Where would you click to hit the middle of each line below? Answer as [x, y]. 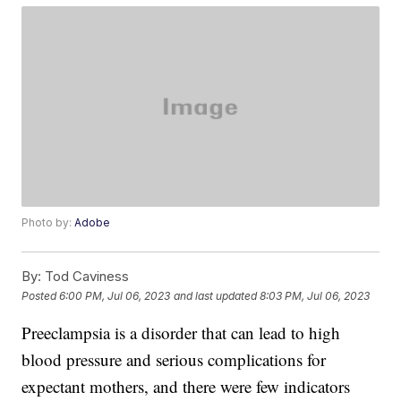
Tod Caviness [85, 277]
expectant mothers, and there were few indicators [186, 387]
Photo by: [48, 223]
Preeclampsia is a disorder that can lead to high [181, 333]
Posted [41, 295]
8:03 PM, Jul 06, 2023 [315, 295]
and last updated [216, 295]
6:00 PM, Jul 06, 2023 [115, 295]
